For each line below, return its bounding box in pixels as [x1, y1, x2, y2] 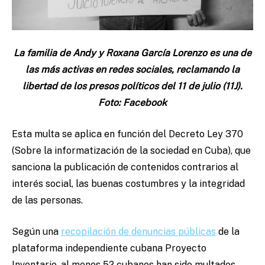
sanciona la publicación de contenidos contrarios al [12, 161, 238, 173]
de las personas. [12, 195, 85, 206]
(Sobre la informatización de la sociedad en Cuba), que [12, 145, 251, 157]
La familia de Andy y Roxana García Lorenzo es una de [14, 47, 251, 59]
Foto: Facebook [98, 97, 167, 109]
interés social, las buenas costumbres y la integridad [12, 178, 245, 190]
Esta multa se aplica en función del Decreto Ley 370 [12, 128, 243, 140]
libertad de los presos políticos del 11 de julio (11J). [22, 80, 243, 92]
